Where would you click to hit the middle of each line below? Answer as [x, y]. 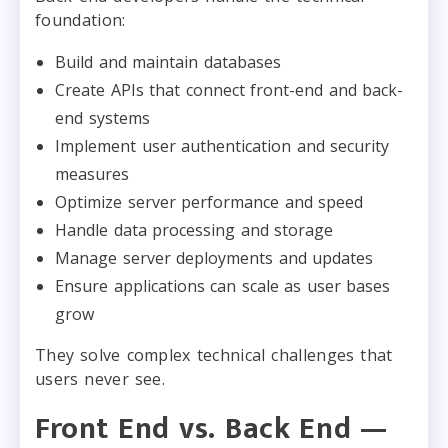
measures [92, 173]
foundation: [80, 19]
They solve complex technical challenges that [214, 354]
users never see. [100, 378]
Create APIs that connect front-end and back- [229, 89]
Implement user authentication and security [222, 145]
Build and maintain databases [168, 61]
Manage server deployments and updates [214, 257]
